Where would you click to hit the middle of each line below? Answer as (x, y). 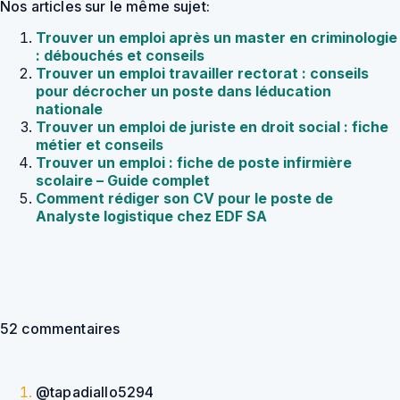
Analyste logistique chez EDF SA (151, 217)
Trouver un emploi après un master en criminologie (217, 38)
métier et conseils (100, 145)
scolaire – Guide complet (123, 181)
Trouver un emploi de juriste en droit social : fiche (212, 127)
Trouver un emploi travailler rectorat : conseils (202, 74)
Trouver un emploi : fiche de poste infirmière (194, 163)
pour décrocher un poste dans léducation (183, 92)
